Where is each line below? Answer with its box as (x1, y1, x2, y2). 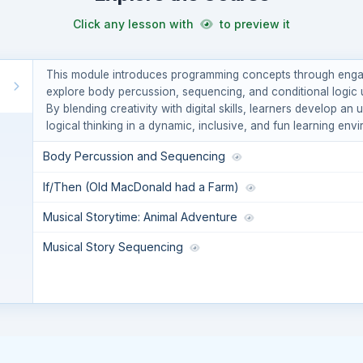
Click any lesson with (73, 17, 197, 32)
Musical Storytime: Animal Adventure (42, 210, 241, 224)
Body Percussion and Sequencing (42, 149, 228, 164)
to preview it (216, 17, 290, 32)
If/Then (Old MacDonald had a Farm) (42, 180, 242, 194)
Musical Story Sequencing (42, 240, 186, 254)
